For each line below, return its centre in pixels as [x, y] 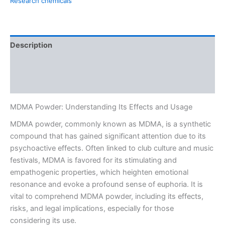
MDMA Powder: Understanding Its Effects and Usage [101, 107]
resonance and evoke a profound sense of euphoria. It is [106, 184]
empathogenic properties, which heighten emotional [99, 172]
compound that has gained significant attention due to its [108, 136]
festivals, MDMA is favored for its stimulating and [93, 160]
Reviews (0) [32, 84]
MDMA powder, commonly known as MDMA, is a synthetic [110, 124]
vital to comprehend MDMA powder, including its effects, [107, 196]
